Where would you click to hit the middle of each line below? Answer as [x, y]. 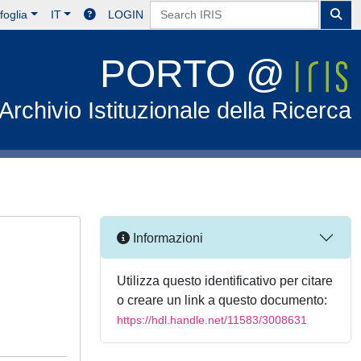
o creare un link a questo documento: [222, 300]
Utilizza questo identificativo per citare [225, 281]
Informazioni [166, 238]
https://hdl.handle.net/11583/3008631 [212, 320]
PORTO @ [198, 74]
